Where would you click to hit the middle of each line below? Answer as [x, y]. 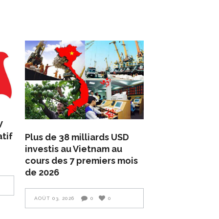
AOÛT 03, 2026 [55, 198]
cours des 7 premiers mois [82, 161]
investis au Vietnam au [74, 149]
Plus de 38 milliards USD [77, 137]
